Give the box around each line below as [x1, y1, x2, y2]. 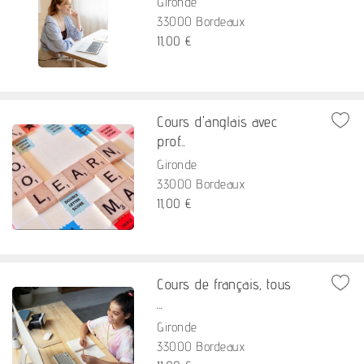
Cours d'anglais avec [157, 113, 278, 130]
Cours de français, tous [157, 275, 292, 292]
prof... [157, 132, 186, 149]
